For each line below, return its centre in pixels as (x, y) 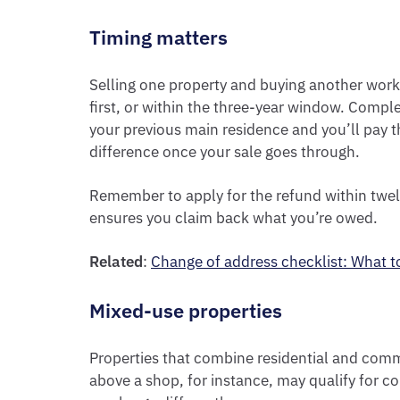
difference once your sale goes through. (225, 152)
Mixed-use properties (186, 310)
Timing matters (158, 37)
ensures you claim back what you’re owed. (233, 218)
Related (116, 262)
